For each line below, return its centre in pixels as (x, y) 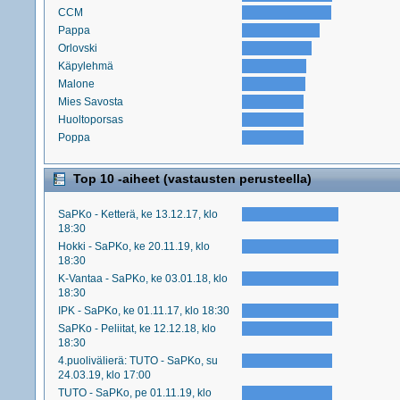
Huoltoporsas (91, 119)
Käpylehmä (86, 66)
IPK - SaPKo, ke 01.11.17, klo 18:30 (144, 311)
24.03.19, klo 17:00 (105, 375)
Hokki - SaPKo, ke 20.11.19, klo (134, 247)
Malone (77, 83)
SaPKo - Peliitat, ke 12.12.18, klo (137, 329)
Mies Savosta (91, 101)
